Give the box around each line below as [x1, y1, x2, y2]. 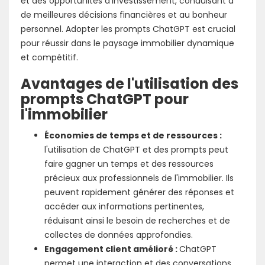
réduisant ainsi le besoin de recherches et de [44, 215, 230, 227]
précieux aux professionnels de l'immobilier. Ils [44, 172, 234, 184]
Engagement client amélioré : [44, 243, 179, 255]
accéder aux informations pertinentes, [44, 201, 204, 212]
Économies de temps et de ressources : [44, 130, 222, 141]
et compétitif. [21, 51, 78, 63]
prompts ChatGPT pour [21, 89, 189, 109]
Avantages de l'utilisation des [21, 74, 238, 93]
